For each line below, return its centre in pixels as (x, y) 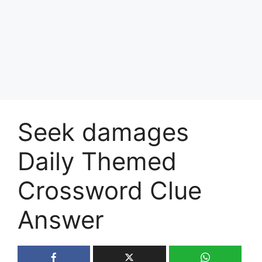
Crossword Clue (110, 190)
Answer (61, 219)
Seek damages (103, 132)
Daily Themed (97, 161)
